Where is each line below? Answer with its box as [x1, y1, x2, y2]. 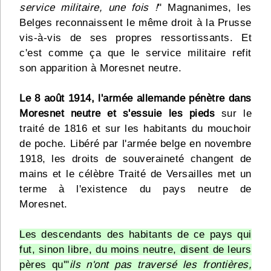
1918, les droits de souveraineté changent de [19, 153, 252, 165]
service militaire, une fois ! [19, 2, 158, 14]
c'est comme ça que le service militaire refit [19, 47, 252, 59]
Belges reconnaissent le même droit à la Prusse [19, 17, 252, 29]
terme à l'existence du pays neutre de [19, 183, 252, 195]
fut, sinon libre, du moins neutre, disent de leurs [19, 244, 252, 256]
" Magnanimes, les [158, 2, 252, 14]
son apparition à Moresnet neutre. [19, 62, 182, 74]
